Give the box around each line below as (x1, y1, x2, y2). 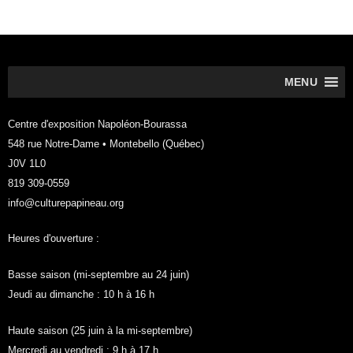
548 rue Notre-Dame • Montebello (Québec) (7, 137, 204, 150)
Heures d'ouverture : (7, 232, 99, 245)
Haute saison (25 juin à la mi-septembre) (7, 325, 192, 337)
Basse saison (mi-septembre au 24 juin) (7, 269, 189, 281)
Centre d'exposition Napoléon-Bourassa (7, 117, 187, 130)
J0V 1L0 (7, 157, 46, 169)
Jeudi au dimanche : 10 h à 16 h (7, 288, 154, 301)
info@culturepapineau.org (7, 196, 124, 209)
